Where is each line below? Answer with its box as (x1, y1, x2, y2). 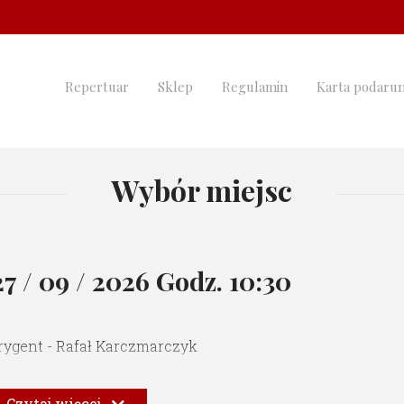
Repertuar (65, 78, 129, 96)
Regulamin (222, 78, 288, 96)
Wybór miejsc (112, 170, 292, 209)
